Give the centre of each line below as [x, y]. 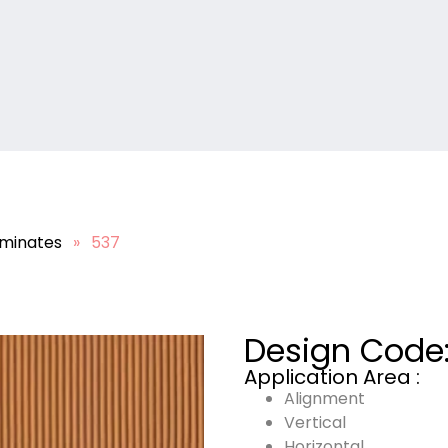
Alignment [324, 398]
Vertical [315, 422]
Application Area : [332, 377]
